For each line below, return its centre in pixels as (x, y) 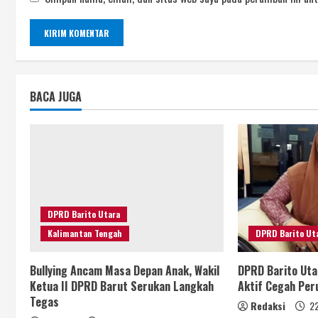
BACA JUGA (56, 97)
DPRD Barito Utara (84, 214)
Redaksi (268, 306)
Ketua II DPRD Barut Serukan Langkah (122, 286)
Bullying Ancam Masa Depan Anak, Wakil (125, 271)
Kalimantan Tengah (85, 234)
